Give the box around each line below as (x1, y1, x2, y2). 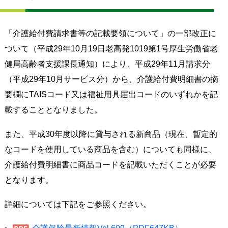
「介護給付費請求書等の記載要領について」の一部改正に (4, 28, 216, 38)
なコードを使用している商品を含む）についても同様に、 (4, 145, 216, 154)
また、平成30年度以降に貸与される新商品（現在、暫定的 (4, 129, 217, 138)
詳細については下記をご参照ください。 (4, 199, 151, 209)
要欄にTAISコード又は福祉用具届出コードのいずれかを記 (4, 90, 218, 99)
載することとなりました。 (4, 105, 102, 114)
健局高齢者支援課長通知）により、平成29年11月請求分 (4, 59, 210, 68)
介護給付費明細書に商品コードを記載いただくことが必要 (4, 160, 216, 169)
